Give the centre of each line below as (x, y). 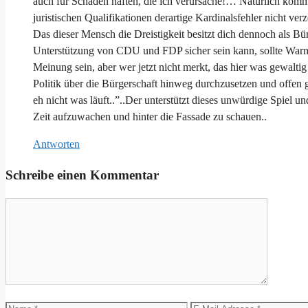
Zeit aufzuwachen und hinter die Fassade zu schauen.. (150, 117)
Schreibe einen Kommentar (82, 175)
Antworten (56, 144)
